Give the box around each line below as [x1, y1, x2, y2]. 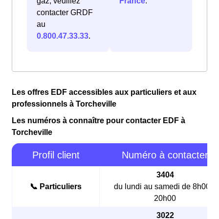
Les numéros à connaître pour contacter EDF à [12, 116, 185, 125]
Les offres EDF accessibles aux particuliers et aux [12, 88, 197, 97]
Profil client [32, 150, 80, 161]
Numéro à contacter [122, 150, 208, 161]
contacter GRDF [37, 8, 93, 17]
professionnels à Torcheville [12, 100, 116, 109]
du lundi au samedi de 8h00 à [113, 182, 217, 191]
